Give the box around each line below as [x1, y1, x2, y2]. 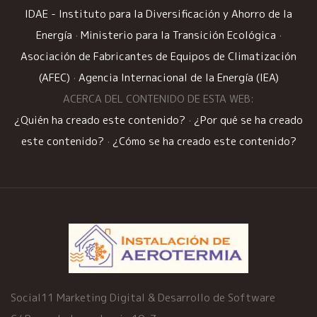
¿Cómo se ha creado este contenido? [112, 134, 296, 149]
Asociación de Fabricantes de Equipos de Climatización [21, 49, 296, 64]
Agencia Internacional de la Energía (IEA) [78, 70, 279, 86]
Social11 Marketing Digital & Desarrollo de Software [11, 290, 275, 306]
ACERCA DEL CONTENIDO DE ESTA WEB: [63, 91, 254, 107]
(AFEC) [38, 70, 70, 86]
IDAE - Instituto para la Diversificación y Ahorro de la [25, 6, 292, 22]
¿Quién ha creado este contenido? [14, 113, 185, 128]
